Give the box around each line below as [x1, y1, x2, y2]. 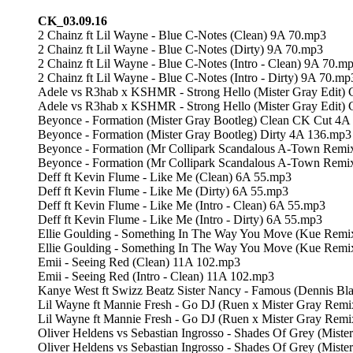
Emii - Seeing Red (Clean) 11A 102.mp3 [38, 255, 240, 269]
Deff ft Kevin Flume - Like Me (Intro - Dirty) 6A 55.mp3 [38, 212, 322, 226]
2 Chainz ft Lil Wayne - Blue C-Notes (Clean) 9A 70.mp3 [38, 28, 326, 42]
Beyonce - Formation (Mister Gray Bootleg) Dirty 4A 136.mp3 [38, 127, 351, 141]
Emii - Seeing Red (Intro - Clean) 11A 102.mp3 [38, 269, 274, 283]
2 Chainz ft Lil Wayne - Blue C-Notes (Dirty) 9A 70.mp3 [38, 42, 323, 56]
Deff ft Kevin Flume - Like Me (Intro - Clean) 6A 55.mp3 [38, 198, 325, 212]
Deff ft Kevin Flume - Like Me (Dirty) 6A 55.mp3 [38, 184, 288, 198]
